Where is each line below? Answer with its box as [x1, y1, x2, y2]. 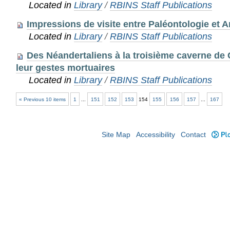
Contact [181, 131, 206, 139]
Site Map [102, 131, 131, 139]
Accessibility [136, 131, 176, 139]
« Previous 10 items [19, 96, 66, 102]
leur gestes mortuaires [15, 62, 115, 73]
